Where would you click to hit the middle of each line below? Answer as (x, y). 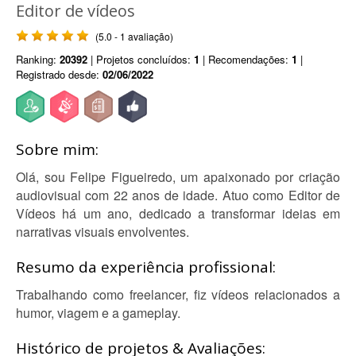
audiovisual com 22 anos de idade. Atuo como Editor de (178, 195)
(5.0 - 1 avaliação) (134, 36)
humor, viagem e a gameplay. (98, 313)
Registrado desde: (59, 74)
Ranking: (38, 59)
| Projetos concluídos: (141, 59)
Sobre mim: (57, 149)
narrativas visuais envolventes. (103, 232)
